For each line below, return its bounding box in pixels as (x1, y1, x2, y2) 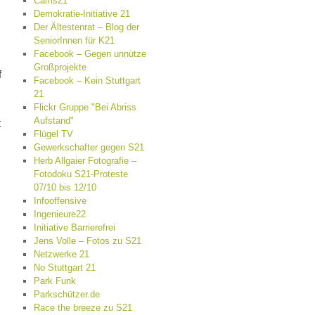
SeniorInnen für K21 (33, 35, 115, 46)
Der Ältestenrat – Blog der (33, 22, 139, 32)
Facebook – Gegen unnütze (33, 49, 146, 59)
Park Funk (33, 276, 76, 286)
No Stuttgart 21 (33, 262, 96, 273)
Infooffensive (33, 195, 86, 206)
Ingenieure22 (33, 209, 86, 219)
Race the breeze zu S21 (33, 302, 132, 313)
